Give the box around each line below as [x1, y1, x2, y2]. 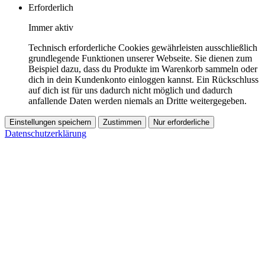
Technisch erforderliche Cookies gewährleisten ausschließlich [28, 42, 257, 53]
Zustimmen [103, 117, 141, 127]
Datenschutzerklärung [5, 128, 86, 138]
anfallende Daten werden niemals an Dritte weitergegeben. [28, 95, 247, 106]
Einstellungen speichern [9, 117, 91, 127]
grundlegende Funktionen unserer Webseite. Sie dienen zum [28, 53, 252, 63]
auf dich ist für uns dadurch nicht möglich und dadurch [28, 85, 232, 95]
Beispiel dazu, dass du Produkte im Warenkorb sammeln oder [28, 63, 257, 74]
